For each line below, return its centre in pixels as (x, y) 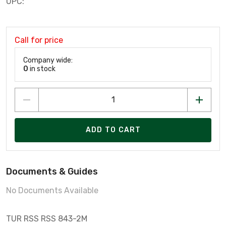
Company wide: (48, 60)
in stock (42, 69)
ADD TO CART (113, 130)
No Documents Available (52, 190)
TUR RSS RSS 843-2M (47, 218)
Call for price (39, 40)
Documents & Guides (52, 171)
